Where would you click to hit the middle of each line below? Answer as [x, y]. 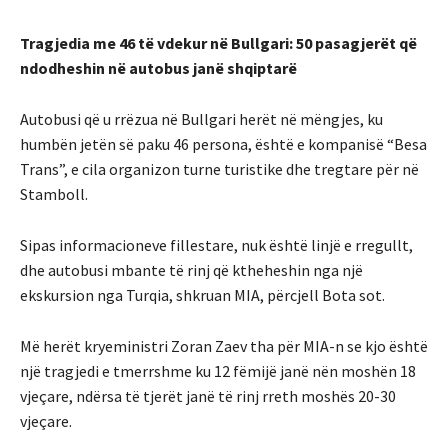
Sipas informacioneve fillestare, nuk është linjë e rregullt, [216, 244]
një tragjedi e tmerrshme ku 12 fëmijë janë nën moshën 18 [218, 370]
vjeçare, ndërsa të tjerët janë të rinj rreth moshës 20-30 [208, 395]
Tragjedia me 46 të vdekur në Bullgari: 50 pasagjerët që [218, 42]
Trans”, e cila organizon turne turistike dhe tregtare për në [219, 168]
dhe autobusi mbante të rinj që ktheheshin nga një [191, 269]
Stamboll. [54, 193]
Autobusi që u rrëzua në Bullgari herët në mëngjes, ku [201, 118]
